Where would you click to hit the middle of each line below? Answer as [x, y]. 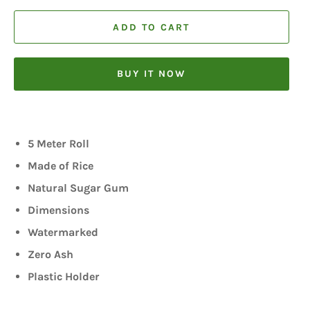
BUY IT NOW [152, 74]
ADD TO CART [152, 27]
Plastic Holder [64, 277]
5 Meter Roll [58, 144]
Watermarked [63, 232]
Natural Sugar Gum [78, 188]
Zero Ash [51, 255]
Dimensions [58, 210]
